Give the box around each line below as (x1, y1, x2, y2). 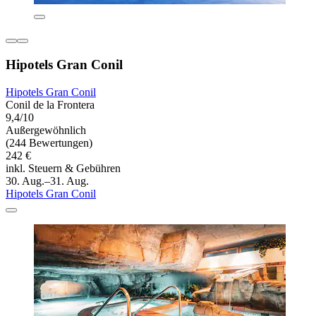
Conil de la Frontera (6, 98, 95, 111)
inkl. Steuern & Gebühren (6, 162, 121, 174)
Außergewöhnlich (6, 123, 86, 136)
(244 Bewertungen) (6, 136, 92, 149)
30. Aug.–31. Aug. (6, 174, 89, 187)
